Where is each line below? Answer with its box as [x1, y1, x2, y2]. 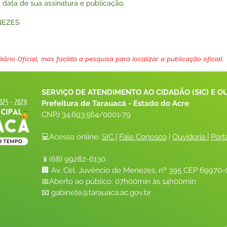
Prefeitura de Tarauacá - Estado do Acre [42, 99, 189, 108]
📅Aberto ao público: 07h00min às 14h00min [42, 177, 196, 186]
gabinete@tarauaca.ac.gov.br [51, 188, 151, 197]
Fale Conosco [119, 132, 167, 141]
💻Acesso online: [42, 132, 102, 141]
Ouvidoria [172, 132, 205, 141]
